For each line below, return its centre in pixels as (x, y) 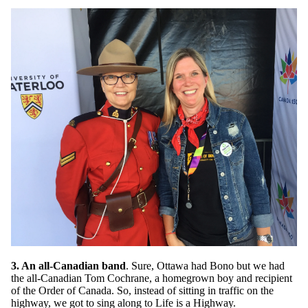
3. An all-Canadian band (68, 265)
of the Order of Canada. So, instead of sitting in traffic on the (142, 290)
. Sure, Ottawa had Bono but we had (205, 265)
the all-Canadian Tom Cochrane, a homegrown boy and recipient (152, 278)
